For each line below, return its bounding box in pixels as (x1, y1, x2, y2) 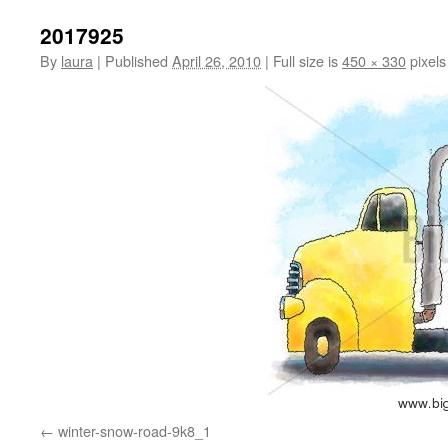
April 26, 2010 (172, 50, 261, 71)
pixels (406, 50, 446, 71)
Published (105, 50, 168, 71)
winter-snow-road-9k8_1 (58, 420, 211, 441)
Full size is (269, 50, 342, 71)
